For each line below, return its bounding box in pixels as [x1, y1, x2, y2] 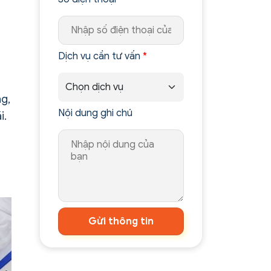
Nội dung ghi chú [58, 107, 133, 119]
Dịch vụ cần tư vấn [58, 50, 143, 62]
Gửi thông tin [88, 215, 154, 227]
